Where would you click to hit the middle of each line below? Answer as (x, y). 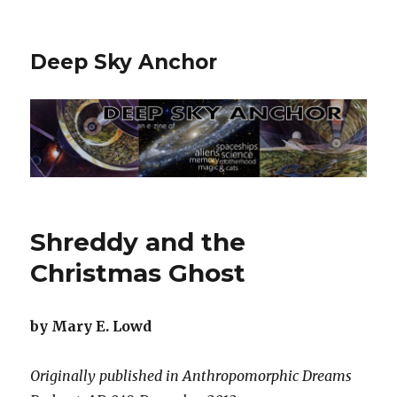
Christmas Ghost (138, 273)
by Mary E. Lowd (91, 327)
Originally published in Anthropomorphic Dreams (191, 376)
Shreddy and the (138, 242)
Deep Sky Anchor (124, 62)
